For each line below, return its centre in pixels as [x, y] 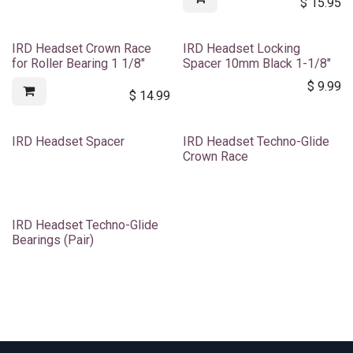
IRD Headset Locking [241, 48]
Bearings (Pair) [53, 240]
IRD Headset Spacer [68, 141]
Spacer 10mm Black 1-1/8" [256, 63]
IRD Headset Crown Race [82, 48]
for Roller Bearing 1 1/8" [78, 63]
